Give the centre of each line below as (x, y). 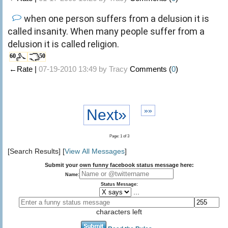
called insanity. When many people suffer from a (106, 31)
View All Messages (95, 151)
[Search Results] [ (36, 151)
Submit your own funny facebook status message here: (119, 165)
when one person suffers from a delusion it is (117, 18)
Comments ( (151, 69)
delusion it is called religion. (63, 44)
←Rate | (24, 69)
